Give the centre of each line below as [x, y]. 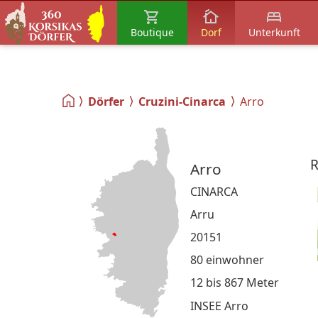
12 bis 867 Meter [234, 283]
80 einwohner [227, 260]
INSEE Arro [219, 306]
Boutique [152, 32]
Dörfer [106, 102]
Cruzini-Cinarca [182, 102]
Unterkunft [274, 32]
